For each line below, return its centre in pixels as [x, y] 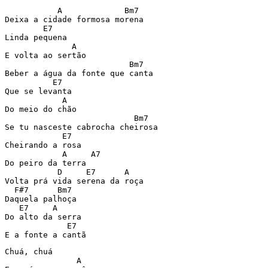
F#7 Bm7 [38, 190]
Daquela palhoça [41, 199]
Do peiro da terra [45, 163]
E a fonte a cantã [45, 235]
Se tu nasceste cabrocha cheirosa [81, 127]
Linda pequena [36, 37]
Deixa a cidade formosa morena [74, 19]
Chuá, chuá [29, 252]
